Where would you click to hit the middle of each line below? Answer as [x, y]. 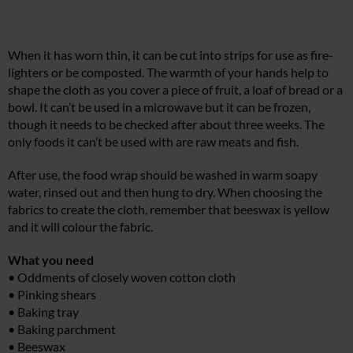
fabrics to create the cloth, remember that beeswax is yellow [169, 209]
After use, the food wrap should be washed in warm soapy [163, 174]
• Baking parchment [62, 329]
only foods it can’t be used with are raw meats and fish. [153, 141]
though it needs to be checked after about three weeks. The [166, 124]
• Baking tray [43, 311]
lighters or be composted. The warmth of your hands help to [168, 72]
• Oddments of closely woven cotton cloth [122, 277]
